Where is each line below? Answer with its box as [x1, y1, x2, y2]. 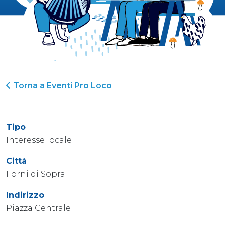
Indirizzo [6, 190, 44, 200]
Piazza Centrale [6, 203, 71, 213]
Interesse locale [6, 135, 72, 145]
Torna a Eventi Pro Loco [11, 80, 112, 90]
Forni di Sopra [6, 169, 65, 179]
